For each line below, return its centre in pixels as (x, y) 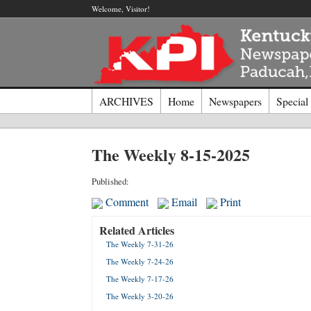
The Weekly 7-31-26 (140, 244)
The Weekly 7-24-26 (140, 262)
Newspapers (235, 101)
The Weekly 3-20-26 (140, 296)
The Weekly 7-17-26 (140, 279)
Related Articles (137, 230)
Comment (126, 201)
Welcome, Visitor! (121, 9)
